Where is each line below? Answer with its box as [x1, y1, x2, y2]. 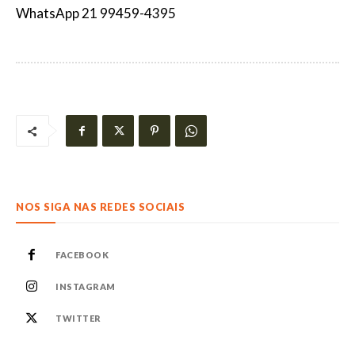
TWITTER [55, 313, 101, 323]
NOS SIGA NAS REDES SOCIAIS [16, 200, 185, 213]
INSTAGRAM [55, 281, 116, 292]
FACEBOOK [55, 250, 109, 260]
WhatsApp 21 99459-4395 [16, 5, 176, 21]
